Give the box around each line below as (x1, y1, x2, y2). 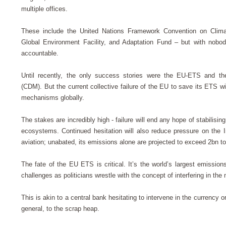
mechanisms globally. (21, 94, 88, 102)
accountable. (21, 49, 65, 58)
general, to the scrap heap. (21, 205, 101, 213)
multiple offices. (21, 5, 68, 13)
